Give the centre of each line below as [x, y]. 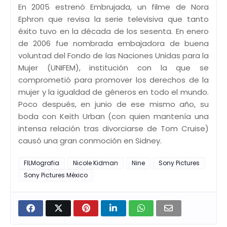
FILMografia [42, 163]
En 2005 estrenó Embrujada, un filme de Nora [113, 7]
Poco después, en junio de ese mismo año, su [113, 104]
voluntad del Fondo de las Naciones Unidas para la [113, 55]
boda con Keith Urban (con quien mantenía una [113, 116]
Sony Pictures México [56, 175]
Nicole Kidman [96, 163]
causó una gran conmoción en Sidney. [90, 140]
